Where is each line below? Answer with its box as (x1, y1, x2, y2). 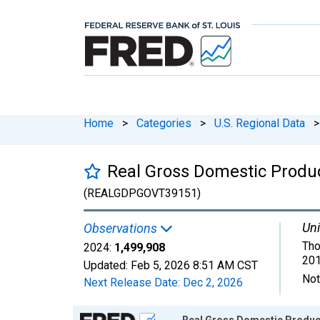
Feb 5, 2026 (131, 258, 190, 272)
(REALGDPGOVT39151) (84, 186, 201, 200)
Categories (136, 116, 191, 130)
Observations (84, 220, 160, 236)
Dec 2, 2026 (183, 275, 243, 289)
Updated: (84, 258, 131, 272)
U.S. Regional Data (214, 116, 305, 130)
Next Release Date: (84, 275, 183, 289)
